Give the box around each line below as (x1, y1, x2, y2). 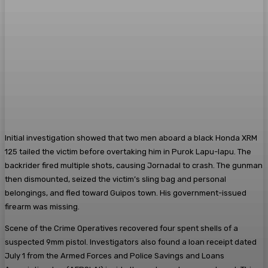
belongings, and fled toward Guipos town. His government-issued (5, 188, 246, 198)
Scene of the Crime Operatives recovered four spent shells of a (5, 224, 238, 233)
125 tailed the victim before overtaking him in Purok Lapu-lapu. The (5, 147, 251, 157)
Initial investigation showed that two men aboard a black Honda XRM (5, 133, 257, 143)
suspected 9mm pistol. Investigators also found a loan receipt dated (5, 237, 257, 247)
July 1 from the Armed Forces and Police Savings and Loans (5, 251, 224, 261)
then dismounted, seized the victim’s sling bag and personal (5, 175, 226, 184)
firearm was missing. (5, 202, 80, 212)
